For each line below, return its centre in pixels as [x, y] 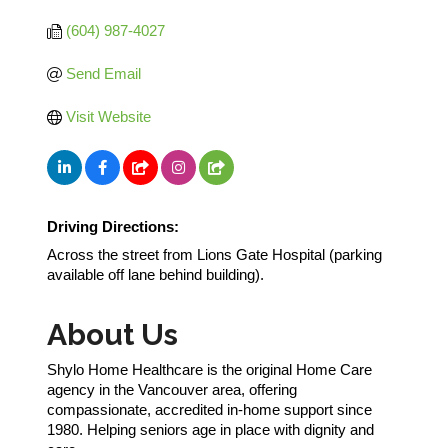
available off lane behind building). [155, 275]
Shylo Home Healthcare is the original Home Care [209, 370]
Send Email [103, 74]
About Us [112, 335]
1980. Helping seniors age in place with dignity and [210, 430]
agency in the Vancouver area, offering [172, 390]
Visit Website [108, 117]
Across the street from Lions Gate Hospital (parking [214, 255]
